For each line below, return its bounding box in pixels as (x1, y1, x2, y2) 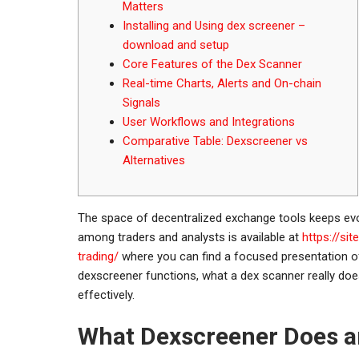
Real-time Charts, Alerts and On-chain (123, 75, 321, 91)
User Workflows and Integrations (123, 114, 295, 129)
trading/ (78, 248, 119, 264)
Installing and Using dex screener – (123, 18, 305, 33)
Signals (123, 95, 160, 110)
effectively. (78, 287, 135, 302)
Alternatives (123, 152, 185, 167)
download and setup (123, 37, 229, 52)
